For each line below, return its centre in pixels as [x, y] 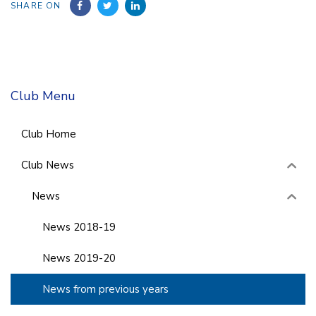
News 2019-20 [79, 258]
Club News [48, 165]
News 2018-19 [79, 227]
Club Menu [43, 96]
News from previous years [105, 289]
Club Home [49, 134]
